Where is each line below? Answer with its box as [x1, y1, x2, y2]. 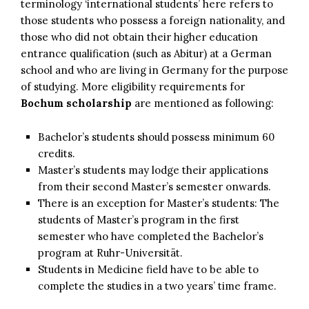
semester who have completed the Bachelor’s [38, 229, 263, 243]
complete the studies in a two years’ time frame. [38, 279, 277, 292]
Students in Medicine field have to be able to [38, 262, 259, 276]
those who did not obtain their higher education [21, 30, 258, 43]
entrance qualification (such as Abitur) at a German [21, 46, 272, 60]
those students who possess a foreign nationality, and [21, 13, 285, 27]
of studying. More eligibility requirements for [21, 79, 245, 93]
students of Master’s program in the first [38, 212, 239, 226]
